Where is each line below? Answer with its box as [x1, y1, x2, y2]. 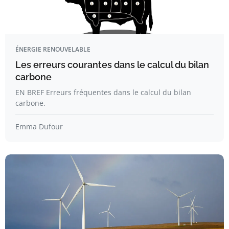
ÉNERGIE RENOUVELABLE [15, 45, 90, 54]
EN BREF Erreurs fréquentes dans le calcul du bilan [15, 87, 191, 97]
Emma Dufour [15, 122, 63, 131]
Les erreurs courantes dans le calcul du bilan [15, 59, 209, 70]
